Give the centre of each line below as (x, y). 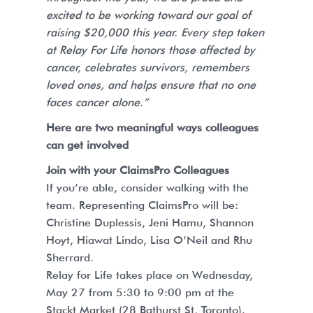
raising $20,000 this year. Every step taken (155, 32)
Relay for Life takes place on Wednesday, (150, 275)
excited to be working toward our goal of (148, 15)
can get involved (87, 145)
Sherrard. (70, 257)
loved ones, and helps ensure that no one (151, 85)
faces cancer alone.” (97, 102)
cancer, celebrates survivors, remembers (148, 67)
